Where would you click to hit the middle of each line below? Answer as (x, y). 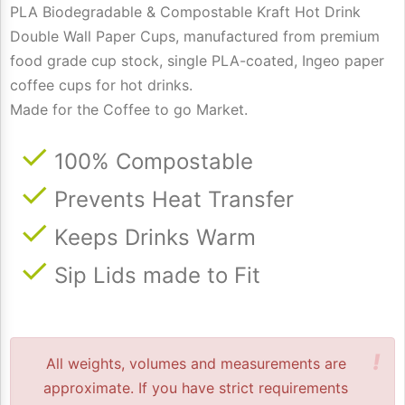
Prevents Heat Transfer (174, 199)
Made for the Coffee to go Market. (129, 109)
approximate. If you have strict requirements (196, 387)
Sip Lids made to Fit (157, 275)
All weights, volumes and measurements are (196, 363)
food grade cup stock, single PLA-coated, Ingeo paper (197, 60)
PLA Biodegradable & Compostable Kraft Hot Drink (185, 11)
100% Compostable (154, 161)
